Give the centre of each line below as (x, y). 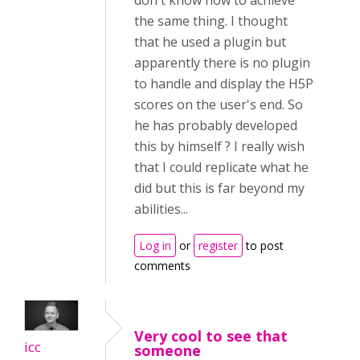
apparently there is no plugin (222, 63)
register (218, 245)
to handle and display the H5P (224, 84)
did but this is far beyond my (219, 188)
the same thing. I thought (211, 21)
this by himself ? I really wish (219, 146)
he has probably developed (216, 125)
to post (263, 245)
